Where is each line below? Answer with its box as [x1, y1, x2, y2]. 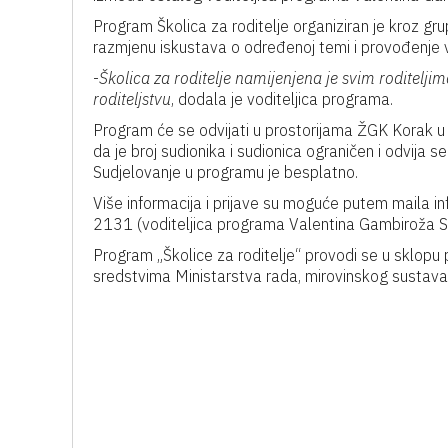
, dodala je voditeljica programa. [171, 89, 393, 109]
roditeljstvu [93, 89, 171, 109]
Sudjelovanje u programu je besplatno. [93, 162, 358, 182]
